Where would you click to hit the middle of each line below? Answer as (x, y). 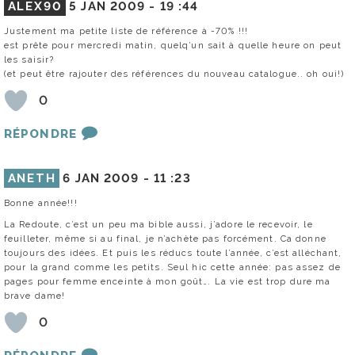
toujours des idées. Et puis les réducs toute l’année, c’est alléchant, (173, 252)
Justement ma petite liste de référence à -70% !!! (126, 31)
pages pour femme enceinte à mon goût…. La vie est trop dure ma (168, 281)
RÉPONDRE (40, 134)
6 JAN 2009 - (108, 178)
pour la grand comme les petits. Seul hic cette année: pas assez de (172, 267)
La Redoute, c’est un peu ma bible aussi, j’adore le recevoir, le (158, 224)
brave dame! (35, 295)
